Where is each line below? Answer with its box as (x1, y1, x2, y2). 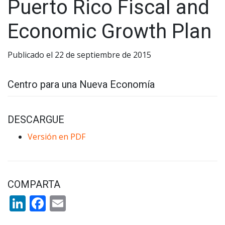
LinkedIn (26, 192, 90, 214)
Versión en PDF (28, 131, 85, 142)
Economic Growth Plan (8, 19, 211, 43)
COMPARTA (8, 178, 60, 190)
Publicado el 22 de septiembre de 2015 (8, 49, 151, 60)
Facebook (46, 192, 117, 214)
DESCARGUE (8, 113, 64, 126)
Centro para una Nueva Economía (8, 78, 155, 90)
